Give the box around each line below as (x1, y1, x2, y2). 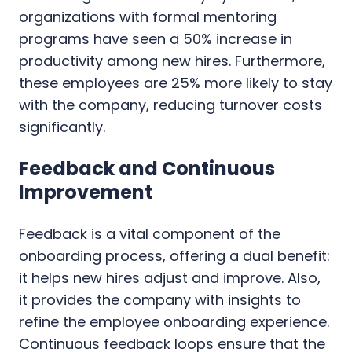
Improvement (19, 178, 152, 205)
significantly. (19, 116, 105, 137)
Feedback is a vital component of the (19, 223, 280, 244)
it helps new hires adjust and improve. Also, (19, 267, 324, 288)
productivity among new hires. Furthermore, (19, 50, 325, 71)
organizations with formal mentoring (19, 6, 277, 27)
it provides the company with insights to (19, 289, 301, 310)
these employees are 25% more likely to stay (19, 72, 332, 93)
